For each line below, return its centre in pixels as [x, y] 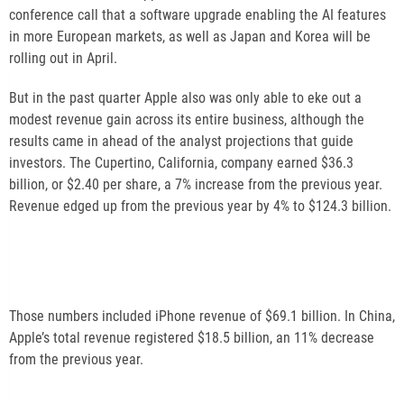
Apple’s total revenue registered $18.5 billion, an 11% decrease [192, 337]
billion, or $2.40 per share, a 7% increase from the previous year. [196, 184]
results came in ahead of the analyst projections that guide [181, 141]
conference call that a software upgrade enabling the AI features [197, 14]
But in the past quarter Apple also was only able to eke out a [185, 97]
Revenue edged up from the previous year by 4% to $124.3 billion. [200, 206]
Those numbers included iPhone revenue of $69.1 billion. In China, [202, 316]
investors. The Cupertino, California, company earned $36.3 [181, 162]
